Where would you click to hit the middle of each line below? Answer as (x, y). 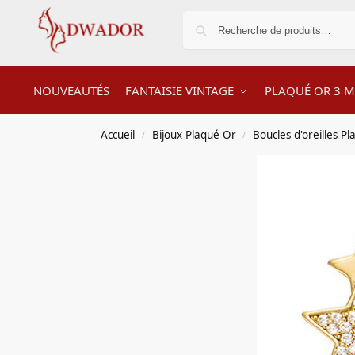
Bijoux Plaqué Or (194, 135)
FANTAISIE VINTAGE (180, 90)
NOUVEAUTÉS (71, 90)
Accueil (118, 135)
